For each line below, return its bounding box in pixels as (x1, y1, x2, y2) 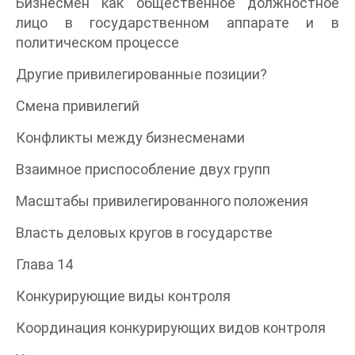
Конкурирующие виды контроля (16, 287, 231, 304)
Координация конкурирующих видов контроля (16, 319, 326, 336)
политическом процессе (16, 33, 179, 51)
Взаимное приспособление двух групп (16, 160, 270, 177)
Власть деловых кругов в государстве (16, 223, 273, 241)
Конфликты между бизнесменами (16, 128, 245, 146)
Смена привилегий (16, 97, 139, 114)
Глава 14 (16, 255, 73, 273)
